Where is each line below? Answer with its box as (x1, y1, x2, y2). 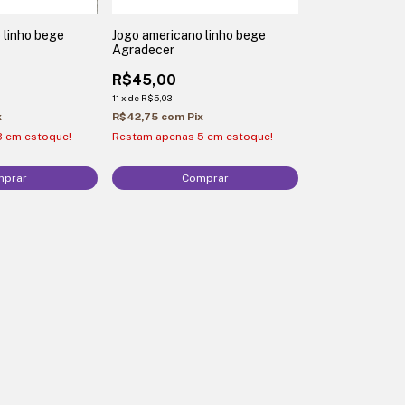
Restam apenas (111, 130, 197, 144)
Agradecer (111, 42, 174, 58)
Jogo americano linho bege (111, 28, 266, 43)
